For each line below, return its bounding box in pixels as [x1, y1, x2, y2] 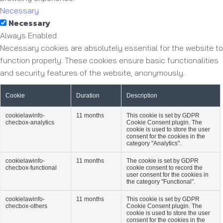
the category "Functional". [126, 178, 195, 185]
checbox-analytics [5, 118, 54, 126]
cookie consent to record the [126, 164, 203, 171]
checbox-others [5, 202, 47, 210]
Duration [76, 92, 100, 99]
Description [126, 92, 157, 99]
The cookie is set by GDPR [126, 157, 199, 164]
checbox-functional [5, 164, 57, 171]
